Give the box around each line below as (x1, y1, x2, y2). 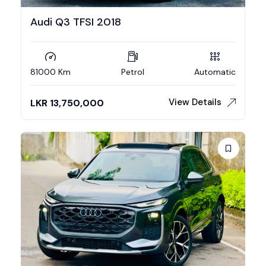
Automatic (194, 66, 236, 77)
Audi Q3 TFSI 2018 (30, 14, 121, 29)
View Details (169, 96, 221, 108)
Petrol (121, 66, 144, 77)
